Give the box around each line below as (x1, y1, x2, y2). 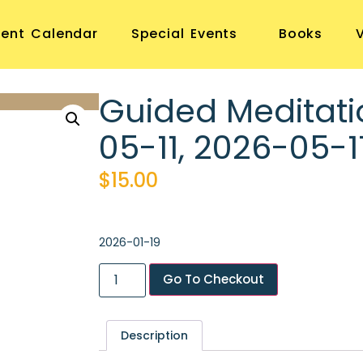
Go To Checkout (163, 270, 265, 288)
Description (120, 327, 188, 344)
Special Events (130, 24, 238, 44)
